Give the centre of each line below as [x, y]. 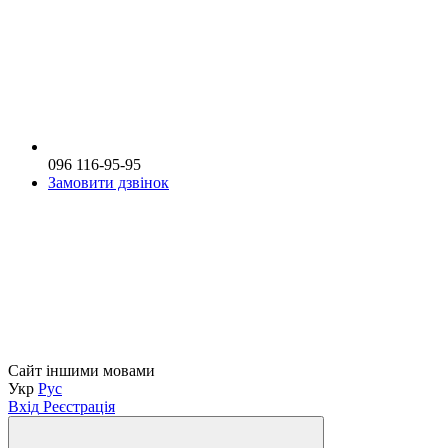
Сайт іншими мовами [81, 370]
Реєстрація [79, 406]
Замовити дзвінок [108, 182]
